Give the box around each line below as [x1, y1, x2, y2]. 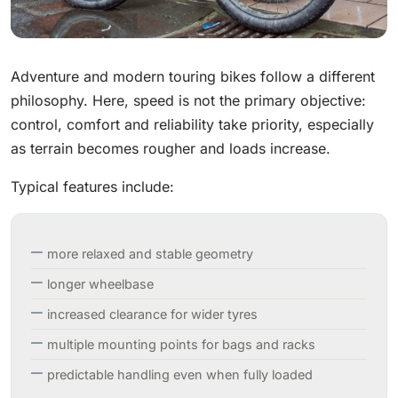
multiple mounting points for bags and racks [47, 336, 315, 352]
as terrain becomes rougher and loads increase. [11, 139, 330, 157]
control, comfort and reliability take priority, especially [11, 115, 374, 133]
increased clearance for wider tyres [47, 306, 258, 322]
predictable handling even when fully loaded [47, 366, 313, 382]
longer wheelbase [47, 275, 154, 291]
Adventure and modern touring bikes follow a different [11, 67, 375, 85]
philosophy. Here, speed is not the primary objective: [11, 91, 366, 109]
